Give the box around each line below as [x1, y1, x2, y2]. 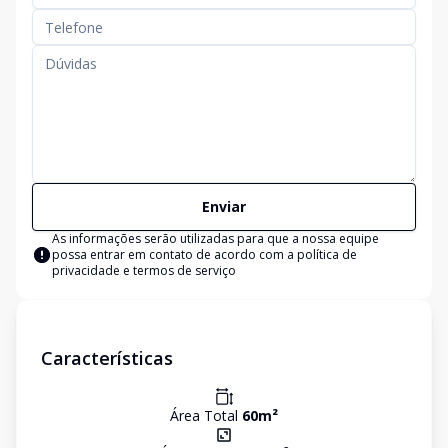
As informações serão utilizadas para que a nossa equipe [52, 230, 379, 247]
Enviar [202, 197, 246, 216]
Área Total [170, 406, 242, 425]
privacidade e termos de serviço [52, 262, 236, 279]
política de [297, 246, 357, 263]
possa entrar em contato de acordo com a [52, 246, 297, 263]
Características [41, 346, 173, 370]
